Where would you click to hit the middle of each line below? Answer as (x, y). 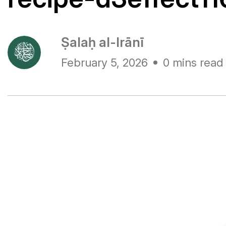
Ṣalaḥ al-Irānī (102, 42)
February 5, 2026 (104, 63)
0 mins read (193, 63)
